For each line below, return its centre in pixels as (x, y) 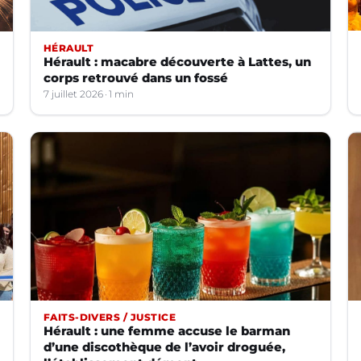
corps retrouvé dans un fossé (135, 77)
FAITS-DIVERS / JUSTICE (110, 317)
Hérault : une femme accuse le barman (166, 331)
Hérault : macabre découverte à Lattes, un (177, 61)
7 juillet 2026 (73, 93)
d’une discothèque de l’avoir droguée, (164, 347)
